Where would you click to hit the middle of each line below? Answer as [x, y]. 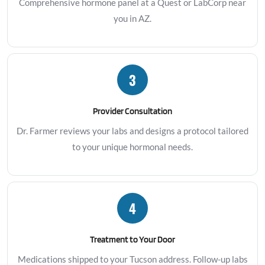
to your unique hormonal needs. [132, 147]
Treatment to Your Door [132, 239]
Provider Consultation [132, 111]
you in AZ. [132, 18]
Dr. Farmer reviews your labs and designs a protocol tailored [132, 131]
